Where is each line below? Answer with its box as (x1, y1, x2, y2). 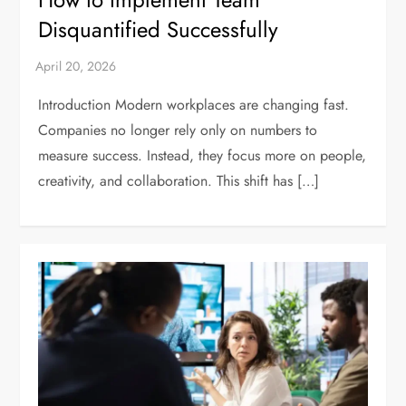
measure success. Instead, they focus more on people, (38, 144, 367, 166)
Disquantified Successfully (38, 13, 279, 45)
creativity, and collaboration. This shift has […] (38, 169, 320, 191)
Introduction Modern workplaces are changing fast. (38, 93, 350, 115)
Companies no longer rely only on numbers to (38, 119, 318, 140)
